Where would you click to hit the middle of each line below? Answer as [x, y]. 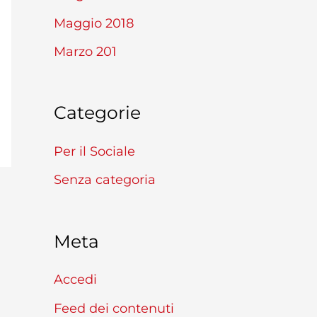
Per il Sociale [94, 151]
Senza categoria [105, 180]
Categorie [97, 113]
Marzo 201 [85, 52]
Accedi [75, 280]
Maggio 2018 [94, 23]
